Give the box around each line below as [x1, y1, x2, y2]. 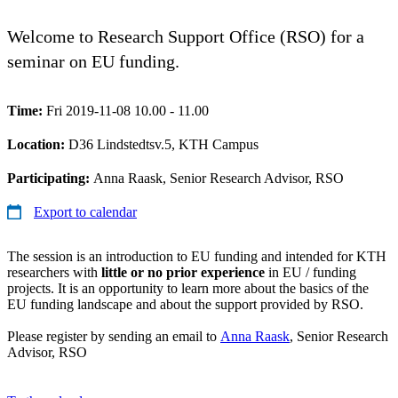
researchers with [7, 264, 98, 280]
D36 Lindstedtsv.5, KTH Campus [68, 136, 259, 152]
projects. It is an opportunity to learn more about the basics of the [7, 280, 369, 296]
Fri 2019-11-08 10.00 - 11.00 [46, 102, 209, 118]
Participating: [7, 170, 93, 186]
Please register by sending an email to [7, 328, 220, 344]
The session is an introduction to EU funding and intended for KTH [7, 248, 386, 264]
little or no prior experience [98, 264, 265, 280]
